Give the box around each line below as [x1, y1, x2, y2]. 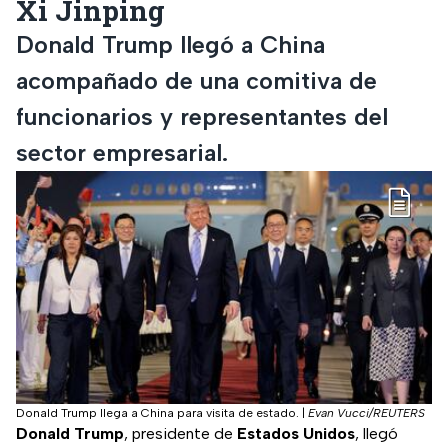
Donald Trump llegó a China [16, 29, 325, 59]
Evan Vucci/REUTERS [308, 406, 425, 421]
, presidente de [124, 424, 237, 444]
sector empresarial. [16, 137, 228, 167]
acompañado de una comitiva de [16, 65, 377, 95]
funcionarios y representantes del [16, 101, 388, 131]
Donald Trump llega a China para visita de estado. [16, 406, 299, 421]
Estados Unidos [237, 424, 355, 444]
